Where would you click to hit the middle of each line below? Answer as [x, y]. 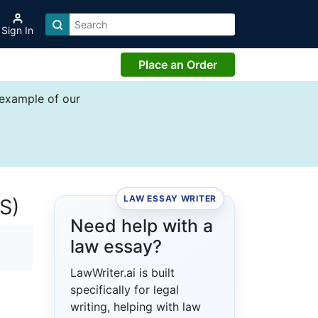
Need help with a [142, 226]
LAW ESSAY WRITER [170, 199]
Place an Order [178, 65]
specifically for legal [125, 290]
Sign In [17, 31]
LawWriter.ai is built [122, 273]
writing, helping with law [136, 307]
